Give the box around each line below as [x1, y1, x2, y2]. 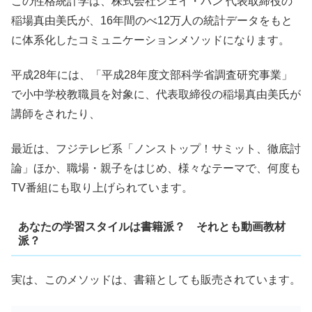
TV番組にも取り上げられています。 [11, 182, 193, 194]
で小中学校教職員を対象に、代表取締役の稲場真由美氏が [11, 88, 301, 101]
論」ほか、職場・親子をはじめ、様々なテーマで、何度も [11, 162, 301, 175]
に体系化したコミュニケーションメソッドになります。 [11, 33, 290, 46]
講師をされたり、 [11, 108, 100, 120]
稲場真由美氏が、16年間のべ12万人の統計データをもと [11, 14, 292, 26]
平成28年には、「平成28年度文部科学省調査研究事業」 [11, 69, 292, 81]
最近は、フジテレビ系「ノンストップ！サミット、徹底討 [11, 143, 301, 155]
